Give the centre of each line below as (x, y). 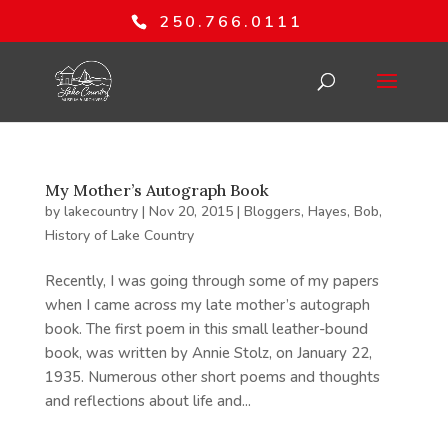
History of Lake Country (119, 235)
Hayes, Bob (343, 211)
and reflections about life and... (147, 401)
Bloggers (272, 211)
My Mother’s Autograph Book (156, 190)
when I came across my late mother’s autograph (207, 305)
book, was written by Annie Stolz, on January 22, (208, 353)
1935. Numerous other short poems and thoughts (212, 377)
